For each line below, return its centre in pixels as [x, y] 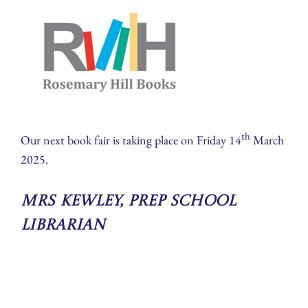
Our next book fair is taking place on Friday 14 [131, 140]
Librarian [63, 225]
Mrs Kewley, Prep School [128, 201]
